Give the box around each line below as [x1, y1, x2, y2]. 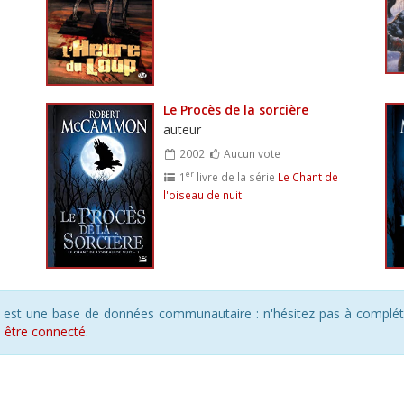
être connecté [5, 322, 86, 340]
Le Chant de [277, 169, 338, 184]
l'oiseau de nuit [162, 187, 242, 202]
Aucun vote [221, 145, 281, 161]
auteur [162, 120, 201, 138]
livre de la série [193, 169, 278, 184]
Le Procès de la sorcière [162, 100, 308, 118]
